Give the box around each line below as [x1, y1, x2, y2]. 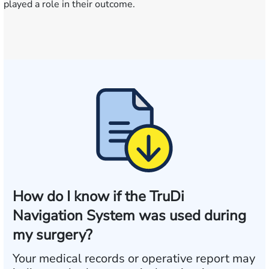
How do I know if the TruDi [13, 187, 184, 206]
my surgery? [13, 225, 92, 244]
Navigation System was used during [13, 206, 246, 225]
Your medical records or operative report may [13, 250, 255, 267]
